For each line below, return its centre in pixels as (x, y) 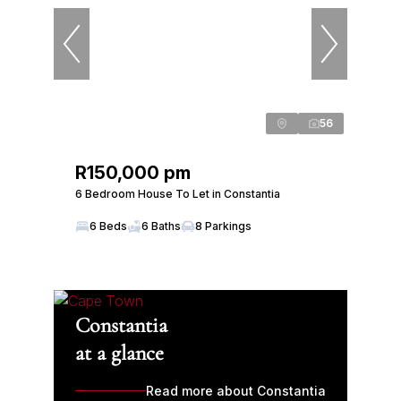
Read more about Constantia (236, 391)
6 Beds (108, 226)
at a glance (119, 353)
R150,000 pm (133, 173)
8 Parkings (223, 226)
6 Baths (161, 226)
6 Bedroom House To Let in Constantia (178, 194)
